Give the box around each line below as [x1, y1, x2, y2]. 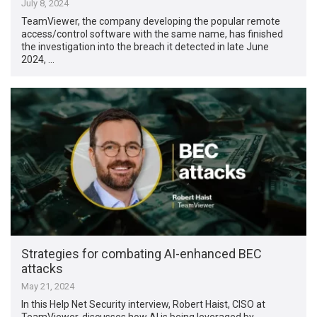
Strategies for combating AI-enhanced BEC [21, 246, 263, 261]
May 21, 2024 [21, 280, 75, 292]
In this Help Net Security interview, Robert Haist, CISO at [21, 298, 266, 310]
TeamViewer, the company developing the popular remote [21, 15, 281, 27]
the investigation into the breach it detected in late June [21, 40, 270, 52]
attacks [21, 260, 64, 276]
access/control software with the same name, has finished [21, 28, 284, 40]
